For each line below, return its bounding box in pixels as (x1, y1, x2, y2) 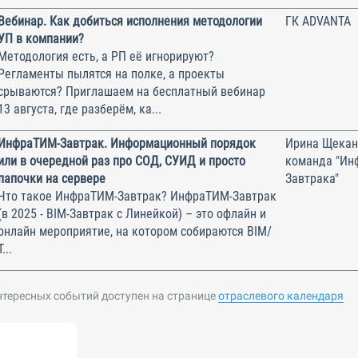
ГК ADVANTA (285, 13, 351, 29)
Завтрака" (285, 170, 339, 186)
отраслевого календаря (218, 288, 344, 302)
